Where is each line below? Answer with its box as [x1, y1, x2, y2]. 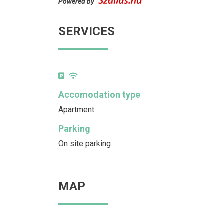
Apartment [58, 105, 94, 114]
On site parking [58, 139, 111, 148]
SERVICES [58, 24, 115, 38]
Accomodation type [58, 89, 140, 100]
